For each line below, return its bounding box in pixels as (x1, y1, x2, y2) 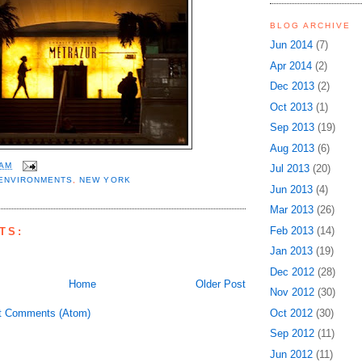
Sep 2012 (270, 327, 314, 340)
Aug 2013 (270, 141, 314, 154)
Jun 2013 (270, 183, 313, 196)
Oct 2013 (270, 100, 313, 113)
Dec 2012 (270, 265, 314, 278)
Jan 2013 (270, 245, 313, 258)
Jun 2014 (270, 39, 313, 52)
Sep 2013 (270, 121, 314, 134)
